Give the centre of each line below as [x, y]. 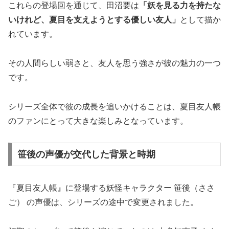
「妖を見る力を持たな [180, 6]
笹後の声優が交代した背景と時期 [86, 155]
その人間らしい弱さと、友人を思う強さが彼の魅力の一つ [114, 63]
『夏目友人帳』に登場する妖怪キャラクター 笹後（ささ [111, 188]
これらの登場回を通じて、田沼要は [74, 6]
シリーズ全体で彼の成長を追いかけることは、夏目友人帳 [114, 106]
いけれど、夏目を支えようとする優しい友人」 [94, 20]
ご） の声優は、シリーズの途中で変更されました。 [103, 202]
